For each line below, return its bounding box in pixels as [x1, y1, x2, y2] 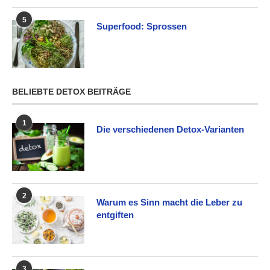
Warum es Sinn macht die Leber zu [96, 196, 242, 207]
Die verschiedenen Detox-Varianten [96, 124, 244, 134]
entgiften [96, 209, 134, 220]
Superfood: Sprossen [96, 20, 187, 31]
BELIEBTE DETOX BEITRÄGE [12, 86, 131, 96]
